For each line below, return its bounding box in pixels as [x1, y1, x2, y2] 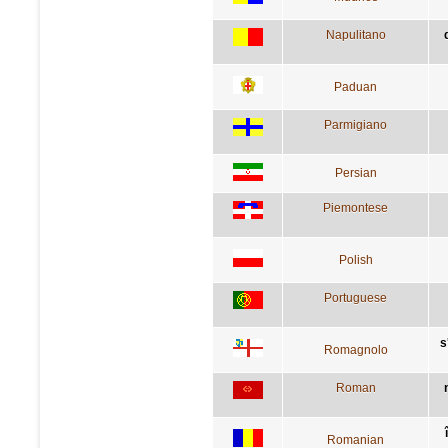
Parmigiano [324, 117, 387, 132]
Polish [338, 252, 373, 267]
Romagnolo [323, 342, 388, 357]
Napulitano [325, 27, 386, 42]
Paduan [334, 79, 377, 94]
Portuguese [324, 290, 387, 305]
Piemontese [323, 200, 388, 215]
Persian [334, 165, 377, 180]
